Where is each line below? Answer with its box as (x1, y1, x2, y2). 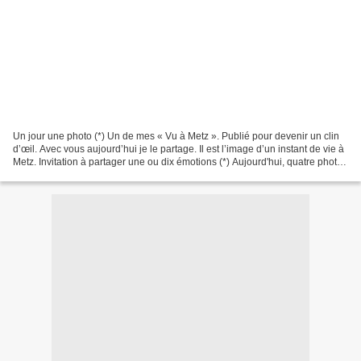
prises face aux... (13, 168, 86, 180)
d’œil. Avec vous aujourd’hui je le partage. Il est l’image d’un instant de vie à (13, 143, 344, 155)
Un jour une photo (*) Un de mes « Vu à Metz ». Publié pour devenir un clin (13, 130, 339, 142)
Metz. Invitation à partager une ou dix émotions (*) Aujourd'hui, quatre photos (13, 156, 347, 168)
